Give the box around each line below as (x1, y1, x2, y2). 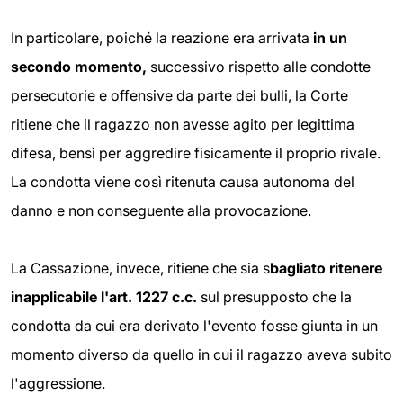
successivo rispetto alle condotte (147, 57, 371, 76)
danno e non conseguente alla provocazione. (11, 201, 311, 219)
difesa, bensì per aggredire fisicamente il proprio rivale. (11, 143, 381, 162)
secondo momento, (11, 57, 147, 76)
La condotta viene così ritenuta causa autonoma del (11, 172, 354, 191)
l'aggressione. (11, 373, 105, 392)
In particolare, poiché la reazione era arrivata (11, 28, 309, 47)
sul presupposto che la (197, 287, 352, 306)
